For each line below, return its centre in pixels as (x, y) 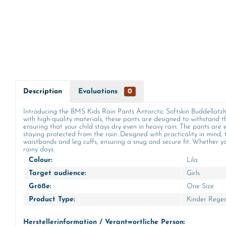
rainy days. (39, 150)
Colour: (41, 160)
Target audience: (58, 173)
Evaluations (99, 92)
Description (43, 92)
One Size (200, 186)
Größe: (40, 186)
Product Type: (52, 200)
